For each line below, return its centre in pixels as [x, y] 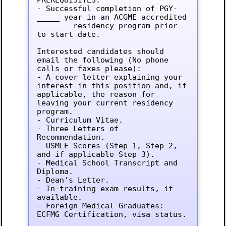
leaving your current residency [105, 103]
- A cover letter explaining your [109, 77]
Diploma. [55, 172]
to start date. [68, 34]
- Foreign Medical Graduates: [100, 206]
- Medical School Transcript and [107, 163]
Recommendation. [71, 137]
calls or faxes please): [89, 69]
